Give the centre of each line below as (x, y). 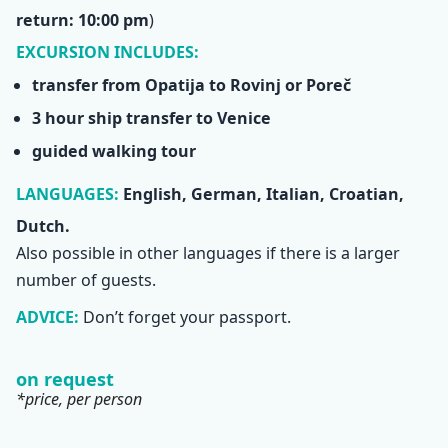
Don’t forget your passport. (187, 316)
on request (65, 379)
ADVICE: (47, 316)
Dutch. (43, 226)
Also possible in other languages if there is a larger (208, 253)
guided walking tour (114, 150)
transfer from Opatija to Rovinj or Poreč (191, 84)
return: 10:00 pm (82, 19)
